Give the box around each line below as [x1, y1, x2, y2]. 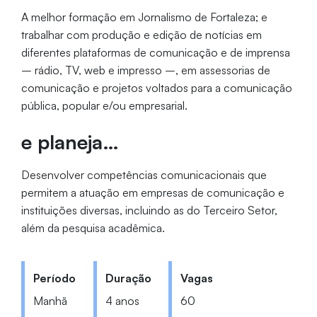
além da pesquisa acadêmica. [21, 220, 165, 235]
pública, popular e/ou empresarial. [21, 98, 188, 113]
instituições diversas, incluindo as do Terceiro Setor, [21, 202, 277, 217]
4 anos [105, 293, 139, 308]
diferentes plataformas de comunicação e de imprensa [21, 45, 290, 60]
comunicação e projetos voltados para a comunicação [21, 81, 292, 96]
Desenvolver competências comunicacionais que [21, 167, 267, 182]
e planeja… [21, 129, 119, 155]
